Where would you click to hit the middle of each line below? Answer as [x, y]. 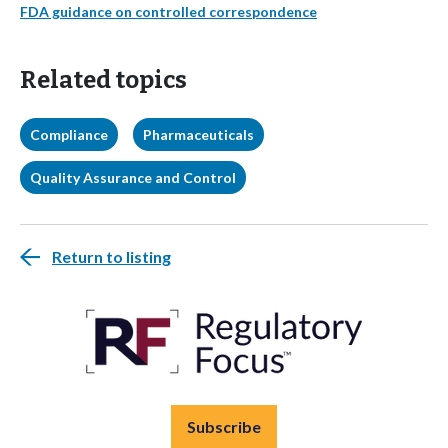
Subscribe [224, 427]
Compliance [69, 135]
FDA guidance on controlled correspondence [168, 12]
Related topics [103, 80]
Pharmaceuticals [198, 135]
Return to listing [111, 257]
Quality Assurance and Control [133, 178]
